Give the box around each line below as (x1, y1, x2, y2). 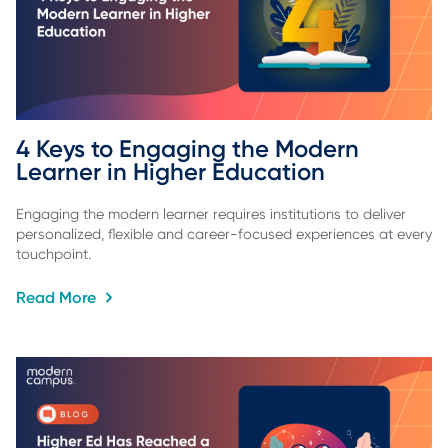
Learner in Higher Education (16, 156, 325, 186)
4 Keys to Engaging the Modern (16, 133, 365, 163)
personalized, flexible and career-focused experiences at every (16, 226, 432, 243)
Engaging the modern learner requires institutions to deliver (16, 206, 406, 223)
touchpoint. (16, 246, 91, 263)
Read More (16, 287, 100, 307)
